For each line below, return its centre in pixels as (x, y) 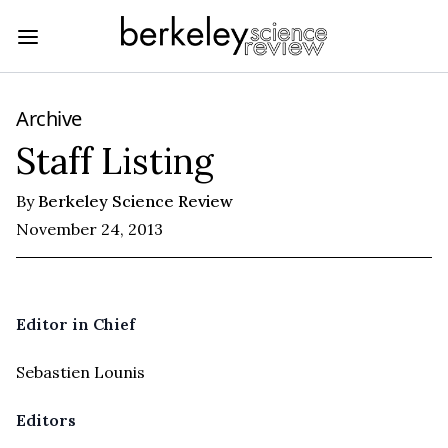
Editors (46, 419)
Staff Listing (115, 160)
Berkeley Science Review (135, 200)
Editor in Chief (75, 323)
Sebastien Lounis (80, 371)
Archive (49, 118)
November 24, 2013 (89, 228)
